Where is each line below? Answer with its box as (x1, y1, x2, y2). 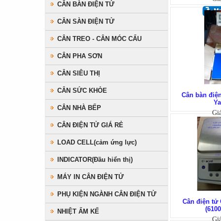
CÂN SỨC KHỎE (57, 87, 107, 94)
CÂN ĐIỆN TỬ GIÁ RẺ (57, 121, 123, 129)
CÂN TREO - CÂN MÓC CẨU (57, 35, 142, 42)
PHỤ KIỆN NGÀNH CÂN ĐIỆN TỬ (57, 190, 156, 198)
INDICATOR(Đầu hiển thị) (57, 156, 133, 163)
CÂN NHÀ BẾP (57, 104, 101, 111)
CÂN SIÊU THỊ (57, 70, 100, 77)
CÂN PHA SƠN (57, 52, 102, 60)
